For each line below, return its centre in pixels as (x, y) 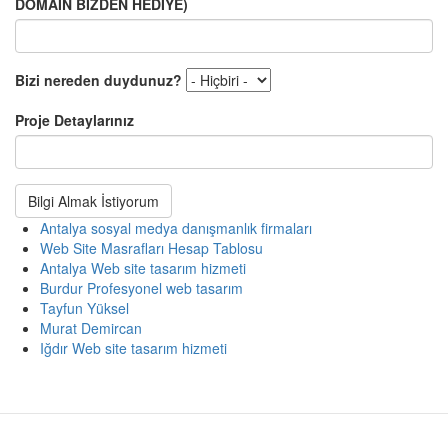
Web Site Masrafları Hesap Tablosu (151, 248)
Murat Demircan (91, 328)
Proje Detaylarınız (74, 120)
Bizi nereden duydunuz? (98, 80)
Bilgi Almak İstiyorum (93, 201)
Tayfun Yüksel (84, 308)
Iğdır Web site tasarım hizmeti (133, 348)
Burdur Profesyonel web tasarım (141, 288)
